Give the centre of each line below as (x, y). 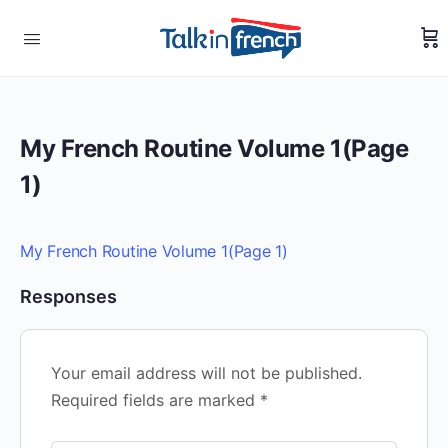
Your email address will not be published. (206, 373)
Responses (68, 296)
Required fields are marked (155, 400)
